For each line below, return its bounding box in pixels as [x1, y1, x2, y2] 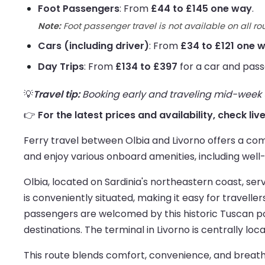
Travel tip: [33, 88, 80, 102]
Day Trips [38, 60, 84, 74]
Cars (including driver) [38, 39, 149, 53]
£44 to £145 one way [151, 2, 252, 16]
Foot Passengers [38, 2, 119, 16]
